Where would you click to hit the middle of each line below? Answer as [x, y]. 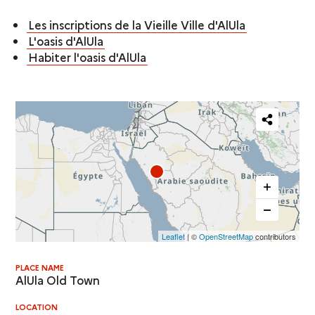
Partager [270, 130]
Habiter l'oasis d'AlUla [88, 57]
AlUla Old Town [58, 279]
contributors [274, 236]
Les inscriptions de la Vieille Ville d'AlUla [137, 24]
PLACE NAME [40, 267]
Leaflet [173, 236]
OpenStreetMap [226, 236]
